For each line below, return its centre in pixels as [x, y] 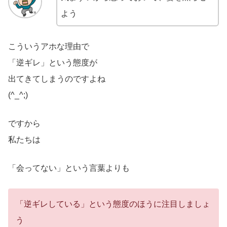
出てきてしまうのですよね [57, 79]
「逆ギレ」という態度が [53, 62]
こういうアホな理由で [49, 46]
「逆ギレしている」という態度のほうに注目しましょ [113, 204]
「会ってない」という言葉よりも [69, 168]
